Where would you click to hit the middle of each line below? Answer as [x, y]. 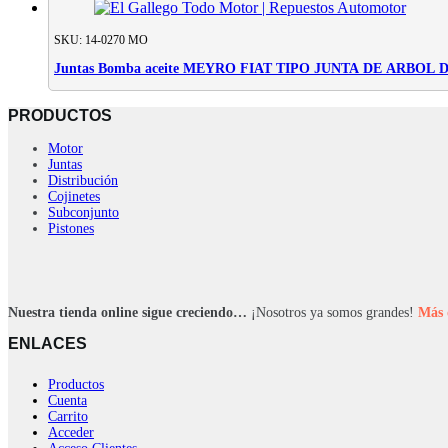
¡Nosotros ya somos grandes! [334, 312]
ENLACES [47, 343]
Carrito [68, 416]
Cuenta [67, 400]
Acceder [71, 432]
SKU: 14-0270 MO [101, 39]
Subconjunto [83, 212]
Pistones [71, 228]
